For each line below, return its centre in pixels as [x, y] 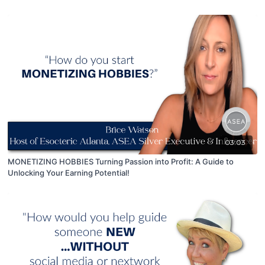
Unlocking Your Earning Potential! [69, 173]
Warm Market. [33, 6]
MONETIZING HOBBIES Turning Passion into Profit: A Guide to [121, 162]
